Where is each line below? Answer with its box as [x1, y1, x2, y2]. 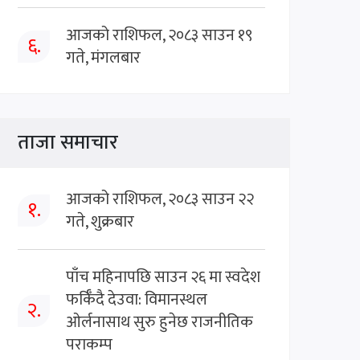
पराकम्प [66, 330, 112, 358]
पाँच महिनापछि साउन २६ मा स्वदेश [66, 263, 260, 291]
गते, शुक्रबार [66, 207, 134, 235]
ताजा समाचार [18, 125, 118, 159]
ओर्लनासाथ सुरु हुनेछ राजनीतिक [66, 308, 253, 336]
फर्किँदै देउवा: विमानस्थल [66, 285, 207, 313]
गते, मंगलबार [66, 43, 141, 72]
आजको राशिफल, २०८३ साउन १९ [66, 21, 252, 49]
